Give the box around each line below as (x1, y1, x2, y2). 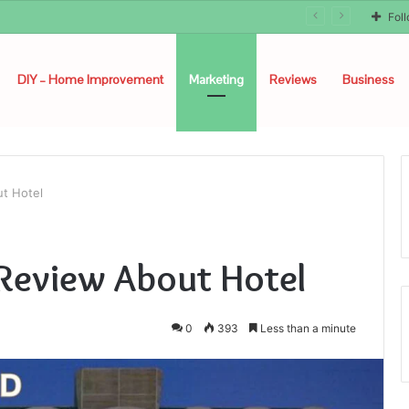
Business (342, 71, 394, 88)
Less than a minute (257, 321, 356, 335)
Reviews (269, 71, 317, 88)
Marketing (189, 71, 244, 88)
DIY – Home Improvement (17, 71, 163, 88)
